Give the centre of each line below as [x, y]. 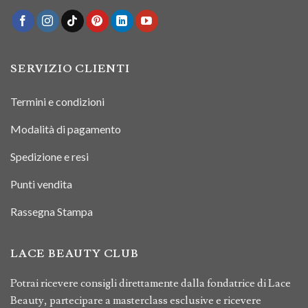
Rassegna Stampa [52, 212]
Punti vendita [41, 184]
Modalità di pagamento [66, 129]
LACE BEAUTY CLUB [75, 254]
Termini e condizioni [57, 102]
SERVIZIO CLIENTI [70, 68]
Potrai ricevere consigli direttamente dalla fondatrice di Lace [151, 284]
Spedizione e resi [49, 157]
